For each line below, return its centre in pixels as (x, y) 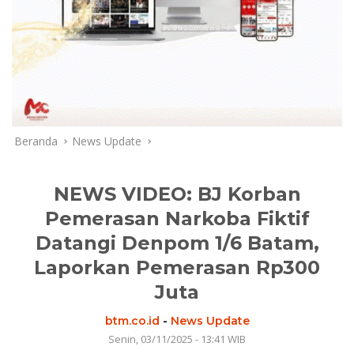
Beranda (36, 141)
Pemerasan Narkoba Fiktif (177, 218)
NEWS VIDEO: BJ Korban (177, 194)
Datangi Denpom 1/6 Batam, (177, 243)
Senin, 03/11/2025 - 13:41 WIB (177, 339)
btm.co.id (132, 320)
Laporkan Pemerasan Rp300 (177, 267)
